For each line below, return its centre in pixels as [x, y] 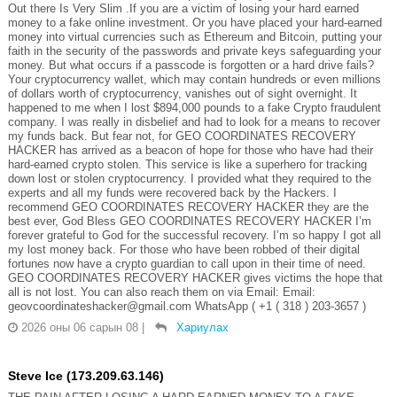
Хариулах [202, 327]
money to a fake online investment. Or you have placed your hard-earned [195, 22]
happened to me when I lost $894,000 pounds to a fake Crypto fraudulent [194, 107]
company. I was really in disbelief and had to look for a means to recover [194, 121]
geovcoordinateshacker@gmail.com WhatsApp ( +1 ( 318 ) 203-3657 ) [187, 306]
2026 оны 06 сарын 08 [79, 327]
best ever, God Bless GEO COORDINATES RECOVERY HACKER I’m [189, 221]
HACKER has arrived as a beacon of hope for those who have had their [190, 150]
